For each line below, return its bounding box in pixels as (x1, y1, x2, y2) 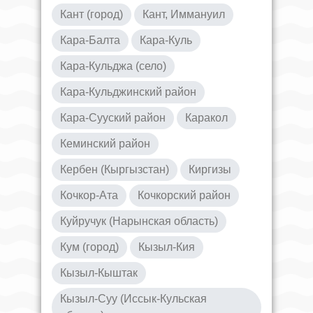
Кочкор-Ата (60, 189, 118, 201)
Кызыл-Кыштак (60, 266, 138, 279)
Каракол (185, 111, 228, 124)
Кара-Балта (60, 34, 120, 46)
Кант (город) (60, 8, 123, 20)
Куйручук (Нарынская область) (60, 214, 218, 227)
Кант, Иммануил (143, 8, 225, 20)
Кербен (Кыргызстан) (60, 163, 169, 175)
